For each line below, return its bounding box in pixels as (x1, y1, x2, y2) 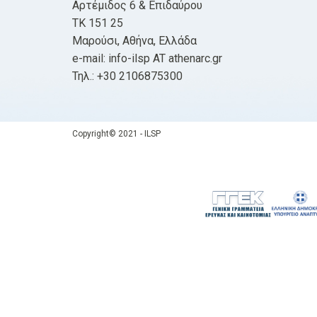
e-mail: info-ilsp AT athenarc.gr (72, 52, 222, 65)
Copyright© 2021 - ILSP (72, 129, 161, 139)
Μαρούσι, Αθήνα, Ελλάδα (72, 34, 197, 47)
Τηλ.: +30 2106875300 (72, 69, 183, 83)
